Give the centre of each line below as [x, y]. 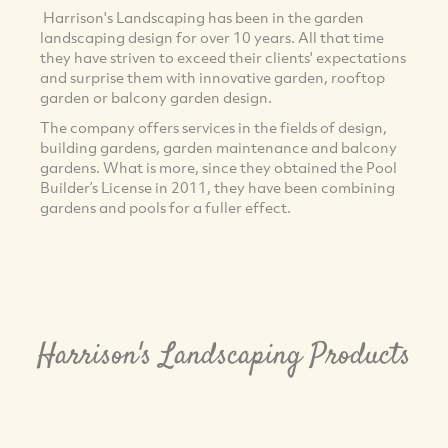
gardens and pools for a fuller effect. [165, 207]
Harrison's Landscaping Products [224, 356]
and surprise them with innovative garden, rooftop [212, 77]
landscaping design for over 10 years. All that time [212, 37]
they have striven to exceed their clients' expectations [223, 57]
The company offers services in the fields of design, [213, 127]
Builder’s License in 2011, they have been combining [217, 187]
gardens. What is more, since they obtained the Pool [218, 167]
